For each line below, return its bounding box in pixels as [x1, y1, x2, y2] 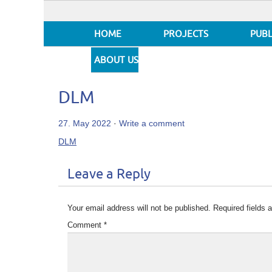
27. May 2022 [58, 118, 111, 128]
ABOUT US [94, 56, 138, 65]
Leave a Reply [67, 167, 151, 182]
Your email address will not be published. [67, 203, 211, 212]
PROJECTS [163, 30, 208, 39]
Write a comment [119, 118, 185, 128]
